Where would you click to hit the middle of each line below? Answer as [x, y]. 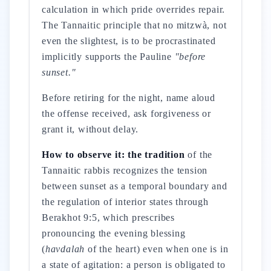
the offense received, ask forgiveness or [127, 113]
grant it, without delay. [90, 129]
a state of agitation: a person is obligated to [134, 265]
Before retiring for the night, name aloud [129, 98]
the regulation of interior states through [125, 202]
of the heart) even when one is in [157, 249]
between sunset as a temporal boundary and [135, 186]
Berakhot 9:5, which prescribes [109, 217]
